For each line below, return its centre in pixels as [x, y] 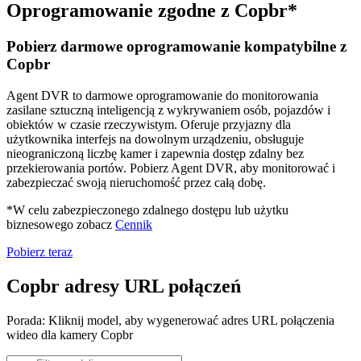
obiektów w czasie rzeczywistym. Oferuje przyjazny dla [149, 124]
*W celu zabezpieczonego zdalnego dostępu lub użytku [147, 210]
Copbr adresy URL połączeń [124, 286]
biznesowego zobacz [61, 224]
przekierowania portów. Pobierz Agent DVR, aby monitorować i [171, 168]
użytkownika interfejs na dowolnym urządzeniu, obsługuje [155, 139]
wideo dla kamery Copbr [70, 334]
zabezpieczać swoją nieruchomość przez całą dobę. [136, 182]
